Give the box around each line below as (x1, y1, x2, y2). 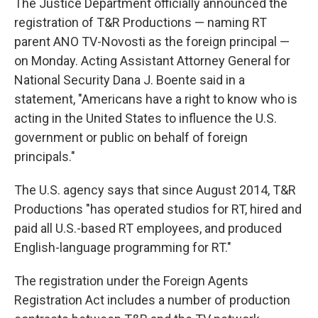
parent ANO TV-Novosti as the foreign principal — (14, 34, 290, 50)
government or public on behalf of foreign (14, 130, 248, 146)
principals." (14, 149, 75, 165)
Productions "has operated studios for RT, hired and (14, 202, 302, 217)
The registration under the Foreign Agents (14, 273, 248, 289)
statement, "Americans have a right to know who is (14, 92, 297, 107)
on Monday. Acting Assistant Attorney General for (14, 53, 290, 69)
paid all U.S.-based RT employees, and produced (14, 221, 282, 236)
